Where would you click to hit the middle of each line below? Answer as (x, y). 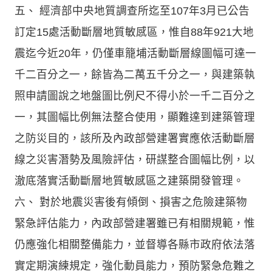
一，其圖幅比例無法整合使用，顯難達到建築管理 (135, 117)
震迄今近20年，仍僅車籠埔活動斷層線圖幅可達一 (135, 53)
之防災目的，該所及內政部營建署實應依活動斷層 (135, 138)
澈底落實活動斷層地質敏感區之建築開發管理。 (129, 181)
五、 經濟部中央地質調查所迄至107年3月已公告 (132, 11)
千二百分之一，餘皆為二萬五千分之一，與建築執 (135, 74)
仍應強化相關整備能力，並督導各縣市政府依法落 (135, 244)
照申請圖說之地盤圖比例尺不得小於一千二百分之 (135, 96)
